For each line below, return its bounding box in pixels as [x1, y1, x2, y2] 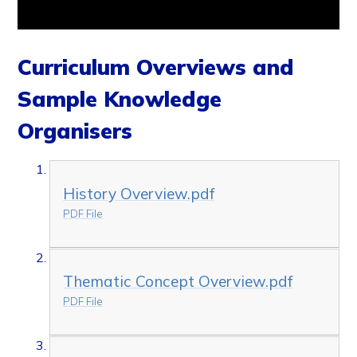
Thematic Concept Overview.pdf [63, 272, 293, 292]
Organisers [18, 117, 139, 145]
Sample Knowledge [18, 85, 222, 113]
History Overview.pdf [63, 183, 215, 203]
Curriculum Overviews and [18, 53, 295, 81]
